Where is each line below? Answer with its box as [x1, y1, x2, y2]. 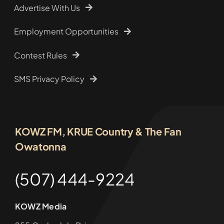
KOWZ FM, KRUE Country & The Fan [14, 125, 181, 137]
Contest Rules [13, 49, 67, 60]
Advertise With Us [13, 2, 80, 13]
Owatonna [14, 140, 66, 152]
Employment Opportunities [13, 26, 118, 36]
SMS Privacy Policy [13, 73, 84, 84]
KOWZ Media [14, 201, 67, 211]
